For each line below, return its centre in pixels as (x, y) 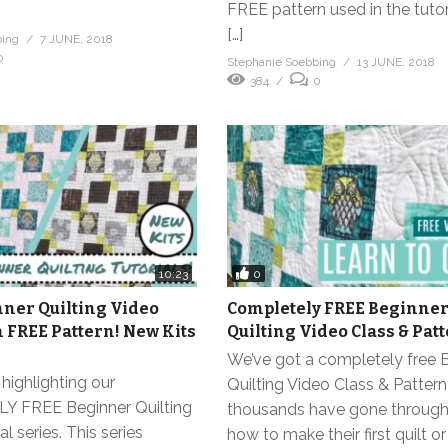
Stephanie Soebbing (282, 62)
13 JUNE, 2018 (396, 62)
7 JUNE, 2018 (76, 39)
